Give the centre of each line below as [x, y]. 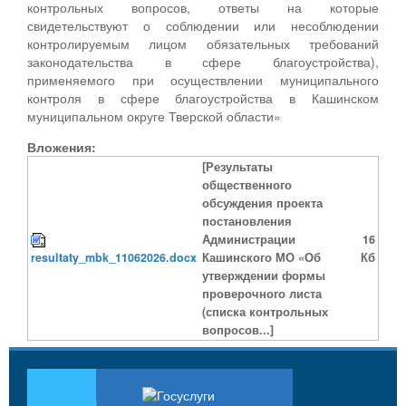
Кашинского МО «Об [261, 257]
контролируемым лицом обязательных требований [203, 43]
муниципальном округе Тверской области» [154, 116]
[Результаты [237, 166]
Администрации [249, 239]
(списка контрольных [265, 311]
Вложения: [62, 146]
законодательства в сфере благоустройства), [203, 61]
